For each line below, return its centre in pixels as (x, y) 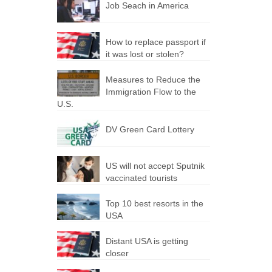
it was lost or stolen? (144, 54)
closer (117, 253)
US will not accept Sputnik (155, 165)
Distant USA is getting (147, 241)
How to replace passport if (155, 42)
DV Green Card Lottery (150, 129)
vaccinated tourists (141, 178)
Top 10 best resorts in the (154, 203)
